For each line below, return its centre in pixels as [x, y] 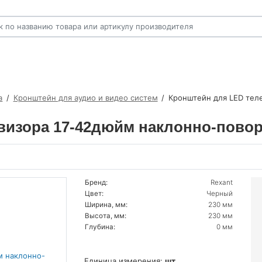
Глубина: [100, 227]
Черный [220, 193]
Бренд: [96, 182]
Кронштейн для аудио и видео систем [85, 97]
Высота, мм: [106, 216]
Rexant [222, 182]
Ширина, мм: [106, 204]
